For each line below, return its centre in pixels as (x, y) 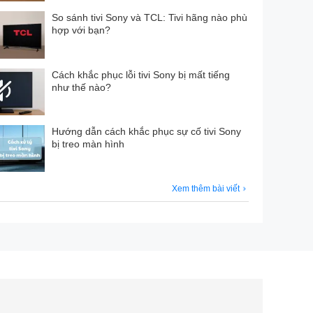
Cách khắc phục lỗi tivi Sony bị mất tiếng (140, 74)
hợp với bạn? (81, 30)
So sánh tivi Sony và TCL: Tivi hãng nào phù (149, 18)
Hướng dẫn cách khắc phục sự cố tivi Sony (146, 131)
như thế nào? (81, 87)
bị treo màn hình (88, 144)
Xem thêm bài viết (207, 188)
